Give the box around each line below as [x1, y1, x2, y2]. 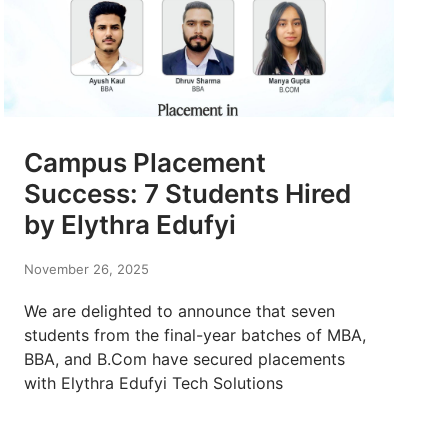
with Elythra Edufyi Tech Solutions [24, 373, 283, 394]
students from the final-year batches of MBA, [24, 325, 366, 346]
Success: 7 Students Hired [24, 178, 351, 210]
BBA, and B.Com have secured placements [24, 349, 345, 370]
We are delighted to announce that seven [24, 301, 335, 322]
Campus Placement [24, 147, 266, 179]
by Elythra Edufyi [24, 209, 236, 241]
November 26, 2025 [24, 261, 149, 278]
